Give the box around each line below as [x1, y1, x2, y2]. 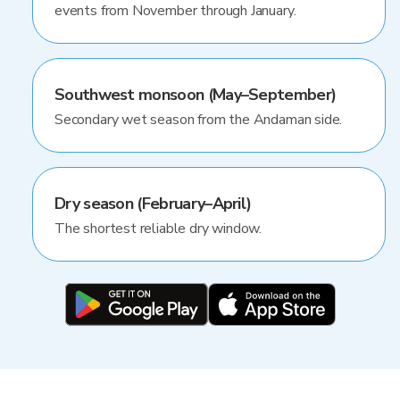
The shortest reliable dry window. [54, 219, 262, 238]
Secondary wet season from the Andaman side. [54, 110, 343, 129]
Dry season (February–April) [54, 193, 252, 214]
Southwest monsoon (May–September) [54, 84, 337, 105]
